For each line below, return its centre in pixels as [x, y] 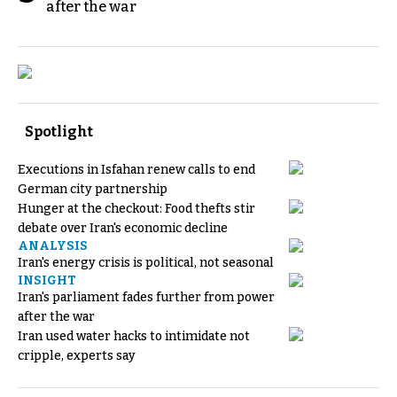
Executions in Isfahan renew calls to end [136, 169]
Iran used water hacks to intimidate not [134, 336]
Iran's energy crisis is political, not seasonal [146, 262]
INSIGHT [47, 280]
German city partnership [93, 189]
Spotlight [59, 131]
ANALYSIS [53, 245]
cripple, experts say [77, 355]
